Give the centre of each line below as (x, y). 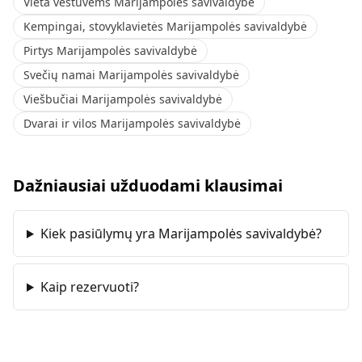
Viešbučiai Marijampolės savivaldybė (123, 99)
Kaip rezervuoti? (89, 287)
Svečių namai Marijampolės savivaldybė (131, 75)
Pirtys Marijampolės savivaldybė (110, 51)
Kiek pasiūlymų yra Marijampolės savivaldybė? (181, 234)
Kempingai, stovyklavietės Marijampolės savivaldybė (165, 26)
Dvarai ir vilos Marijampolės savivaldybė (132, 123)
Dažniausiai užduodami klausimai (148, 185)
